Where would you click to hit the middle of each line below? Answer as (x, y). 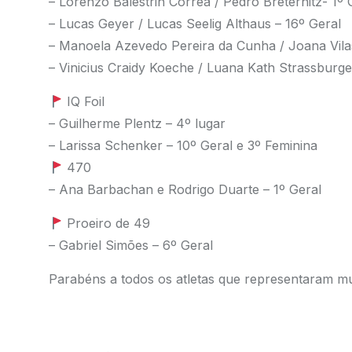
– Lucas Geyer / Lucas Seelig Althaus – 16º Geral (194, 24)
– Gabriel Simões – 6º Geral (130, 245)
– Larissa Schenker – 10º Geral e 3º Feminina (183, 145)
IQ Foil (83, 101)
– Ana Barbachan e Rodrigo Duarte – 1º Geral (185, 189)
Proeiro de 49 (106, 223)
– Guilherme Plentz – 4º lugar (137, 123)
